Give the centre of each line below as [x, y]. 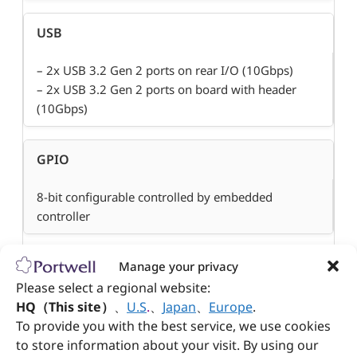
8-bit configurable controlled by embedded [155, 197]
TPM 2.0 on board [86, 305]
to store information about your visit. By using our [167, 345]
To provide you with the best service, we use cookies [173, 326]
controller [63, 216]
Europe [231, 306]
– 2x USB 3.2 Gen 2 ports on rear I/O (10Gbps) [165, 71]
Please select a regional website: [113, 287]
